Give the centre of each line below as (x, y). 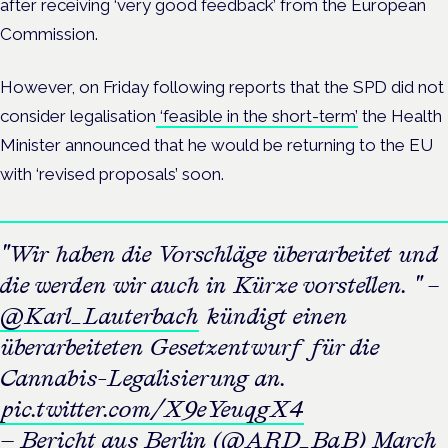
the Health (400, 116)
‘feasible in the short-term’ (257, 116)
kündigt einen (273, 316)
